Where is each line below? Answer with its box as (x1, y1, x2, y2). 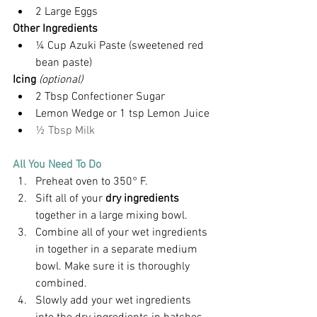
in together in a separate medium (35, 242, 200, 257)
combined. (35, 276, 87, 291)
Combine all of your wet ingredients (35, 225, 210, 240)
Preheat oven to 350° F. (35, 174, 148, 189)
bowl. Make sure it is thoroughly (35, 259, 192, 274)
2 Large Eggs (35, 4, 98, 19)
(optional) (39, 72, 83, 87)
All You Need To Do (13, 157, 101, 172)
